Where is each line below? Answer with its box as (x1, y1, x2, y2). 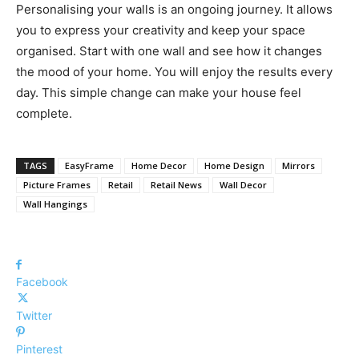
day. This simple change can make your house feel (16, 85, 301, 101)
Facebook (16, 275, 68, 289)
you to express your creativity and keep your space (16, 22, 305, 38)
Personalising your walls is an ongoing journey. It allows (16, 2, 333, 18)
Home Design (204, 159, 264, 172)
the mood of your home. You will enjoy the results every (16, 64, 333, 80)
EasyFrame (65, 159, 114, 172)
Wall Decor (220, 179, 267, 192)
